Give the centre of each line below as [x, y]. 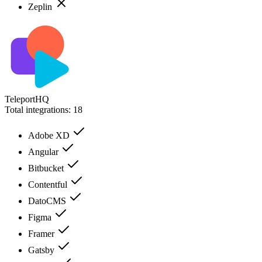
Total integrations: [39, 109]
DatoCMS [48, 201]
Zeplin [41, 6]
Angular [44, 151]
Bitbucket [47, 168]
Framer [42, 233]
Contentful [49, 184]
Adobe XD [50, 135]
